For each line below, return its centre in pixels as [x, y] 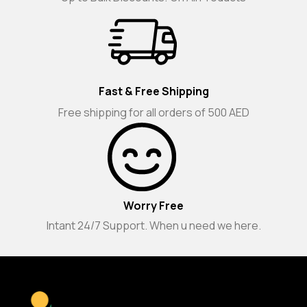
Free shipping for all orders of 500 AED [153, 112]
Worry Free [153, 206]
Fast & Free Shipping [153, 91]
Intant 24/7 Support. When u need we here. [153, 225]
